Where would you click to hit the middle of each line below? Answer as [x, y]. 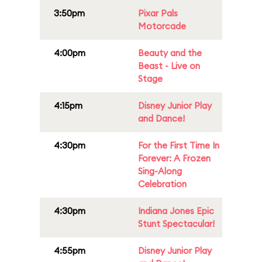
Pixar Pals [158, 13]
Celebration [162, 184]
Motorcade [162, 26]
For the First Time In [179, 145]
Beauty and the [170, 53]
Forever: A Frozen [174, 158]
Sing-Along [160, 171]
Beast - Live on [169, 66]
